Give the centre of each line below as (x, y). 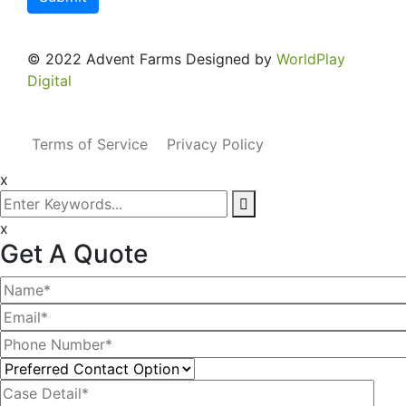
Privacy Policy (215, 144)
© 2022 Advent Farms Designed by (152, 58)
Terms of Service (90, 144)
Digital (49, 80)
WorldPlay (311, 58)
